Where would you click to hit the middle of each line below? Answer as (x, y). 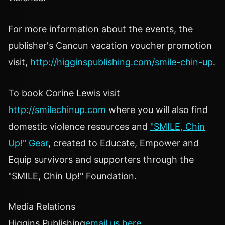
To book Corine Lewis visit (64, 93)
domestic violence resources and (79, 126)
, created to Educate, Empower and (124, 143)
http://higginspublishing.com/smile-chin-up (122, 62)
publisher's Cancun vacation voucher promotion (110, 45)
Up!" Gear (28, 143)
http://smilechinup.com (57, 109)
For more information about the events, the (100, 29)
